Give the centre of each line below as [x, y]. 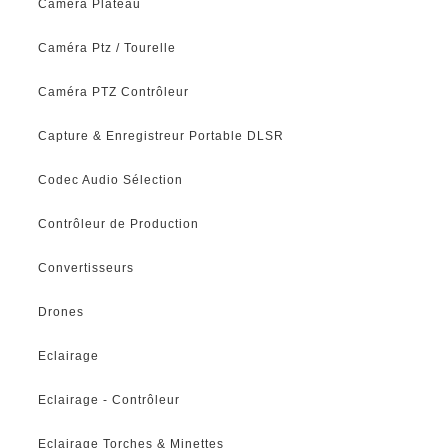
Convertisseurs [86, 267]
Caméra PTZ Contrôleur [114, 91]
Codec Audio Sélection [111, 179]
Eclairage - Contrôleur [109, 399]
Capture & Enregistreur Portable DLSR [161, 135]
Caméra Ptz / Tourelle [107, 47]
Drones [61, 311]
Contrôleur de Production [119, 223]
